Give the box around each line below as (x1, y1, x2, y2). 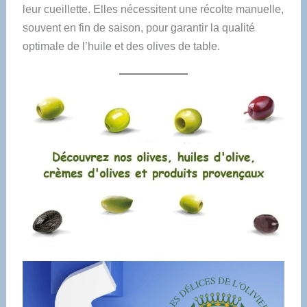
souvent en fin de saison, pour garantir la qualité (22, 21, 255, 34)
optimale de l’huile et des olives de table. (22, 40, 220, 52)
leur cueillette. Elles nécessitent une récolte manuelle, (22, 3, 284, 15)
